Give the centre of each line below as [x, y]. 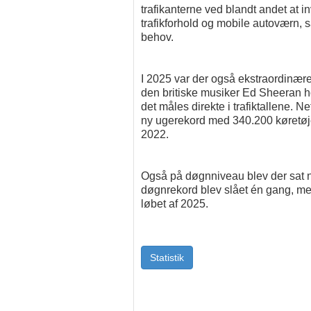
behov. [157, 37]
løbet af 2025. [175, 204]
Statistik [167, 258]
